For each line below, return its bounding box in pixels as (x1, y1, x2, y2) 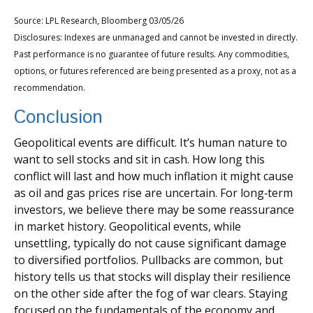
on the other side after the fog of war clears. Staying (14, 286, 288, 302)
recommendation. (14, 82, 85, 94)
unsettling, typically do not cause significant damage (14, 235, 286, 252)
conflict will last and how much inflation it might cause (14, 168, 293, 184)
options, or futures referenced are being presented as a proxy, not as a (14, 65, 296, 78)
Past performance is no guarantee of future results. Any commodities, (14, 48, 289, 61)
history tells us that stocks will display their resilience (14, 269, 291, 285)
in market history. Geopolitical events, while (14, 219, 241, 235)
